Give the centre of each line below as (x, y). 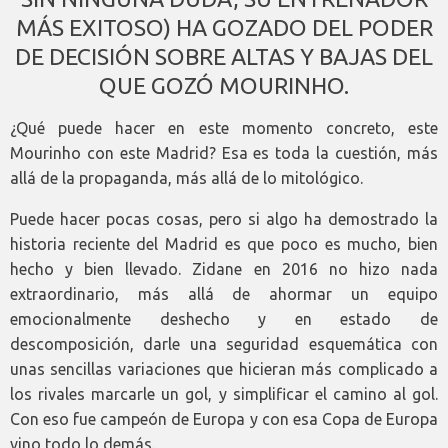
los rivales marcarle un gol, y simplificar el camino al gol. (224, 394)
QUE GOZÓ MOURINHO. (224, 86)
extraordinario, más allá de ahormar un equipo (224, 294)
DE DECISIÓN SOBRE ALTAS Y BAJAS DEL (224, 57)
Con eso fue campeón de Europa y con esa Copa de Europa (224, 419)
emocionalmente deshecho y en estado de (224, 319)
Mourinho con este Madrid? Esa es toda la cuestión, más (224, 153)
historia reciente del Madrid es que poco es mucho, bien (224, 244)
